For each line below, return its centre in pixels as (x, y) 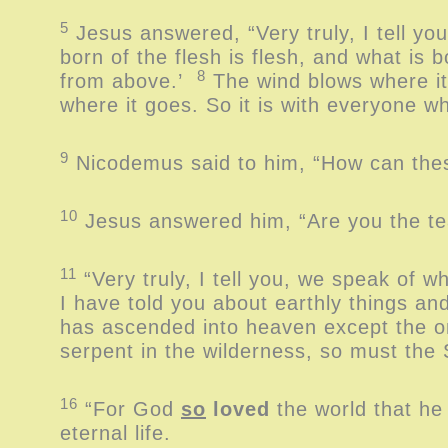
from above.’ (128, 81)
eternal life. (115, 433)
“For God (129, 409)
